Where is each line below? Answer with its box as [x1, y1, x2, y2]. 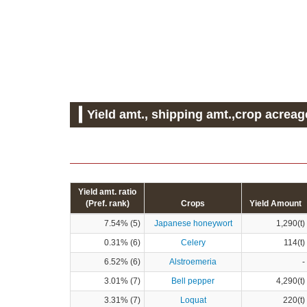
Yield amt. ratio [78, 186, 136, 197]
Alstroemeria [169, 256, 217, 267]
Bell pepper [171, 275, 214, 286]
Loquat [180, 295, 206, 305]
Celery [180, 237, 206, 247]
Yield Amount [249, 198, 302, 208]
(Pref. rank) [85, 198, 130, 208]
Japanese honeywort [153, 218, 232, 228]
